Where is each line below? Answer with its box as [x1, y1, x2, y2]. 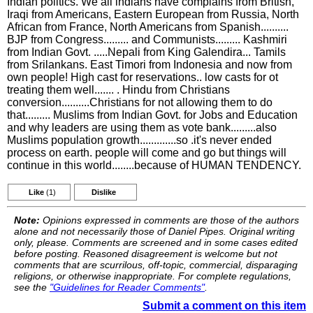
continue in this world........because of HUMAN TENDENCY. [7, 159, 301, 171]
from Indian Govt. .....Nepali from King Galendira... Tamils [7, 46, 286, 58]
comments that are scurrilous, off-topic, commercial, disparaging [14, 259, 298, 270]
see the [14, 282, 50, 293]
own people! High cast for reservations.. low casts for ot [7, 71, 278, 83]
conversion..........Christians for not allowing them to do [7, 96, 272, 108]
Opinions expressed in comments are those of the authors [40, 214, 299, 226]
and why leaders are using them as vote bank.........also [7, 122, 277, 133]
